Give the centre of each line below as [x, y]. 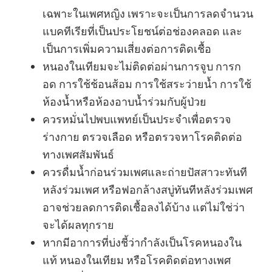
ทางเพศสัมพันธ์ [78, 154]
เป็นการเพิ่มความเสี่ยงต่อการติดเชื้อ [127, 49]
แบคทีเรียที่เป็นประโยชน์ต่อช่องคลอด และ [142, 31]
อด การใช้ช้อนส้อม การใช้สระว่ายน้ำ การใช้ [147, 84]
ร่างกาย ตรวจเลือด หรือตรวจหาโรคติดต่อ [142, 137]
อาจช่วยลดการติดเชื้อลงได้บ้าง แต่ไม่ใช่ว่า [144, 207]
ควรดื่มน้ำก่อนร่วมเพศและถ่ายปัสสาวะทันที [145, 172]
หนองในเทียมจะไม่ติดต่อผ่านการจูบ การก [142, 66]
